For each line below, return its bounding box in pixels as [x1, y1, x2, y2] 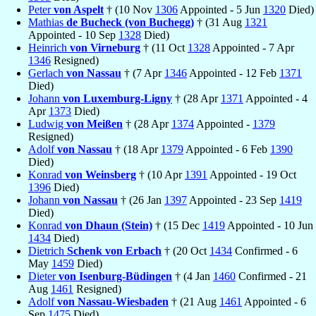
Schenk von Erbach [67, 244, 162, 257]
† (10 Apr [136, 168, 185, 181]
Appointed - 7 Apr [210, 41, 294, 54]
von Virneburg [70, 41, 140, 54]
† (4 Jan [172, 269, 213, 282]
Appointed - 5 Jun [178, 3, 263, 16]
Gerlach [28, 66, 66, 79]
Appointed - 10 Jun [225, 219, 313, 231]
